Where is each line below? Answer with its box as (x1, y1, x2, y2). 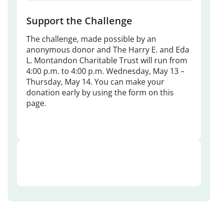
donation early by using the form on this (26, 87, 174, 98)
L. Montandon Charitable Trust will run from (26, 54, 187, 66)
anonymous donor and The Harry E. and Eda (26, 44, 189, 55)
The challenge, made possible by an (26, 33, 156, 44)
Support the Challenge (26, 14, 132, 27)
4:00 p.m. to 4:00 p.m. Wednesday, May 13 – (26, 65, 184, 76)
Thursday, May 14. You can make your (26, 76, 164, 87)
